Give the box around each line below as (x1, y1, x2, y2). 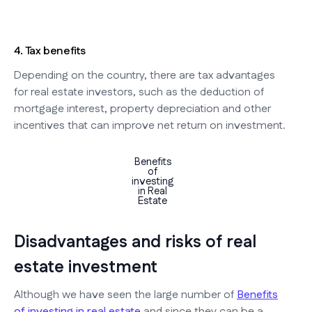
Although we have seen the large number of (14, 286, 237, 303)
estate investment (14, 255, 157, 279)
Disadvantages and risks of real (14, 230, 256, 254)
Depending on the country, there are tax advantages (14, 67, 275, 84)
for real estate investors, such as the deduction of (14, 84, 264, 100)
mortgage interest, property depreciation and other (14, 100, 271, 117)
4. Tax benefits (14, 42, 86, 59)
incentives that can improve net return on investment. (14, 117, 286, 134)
